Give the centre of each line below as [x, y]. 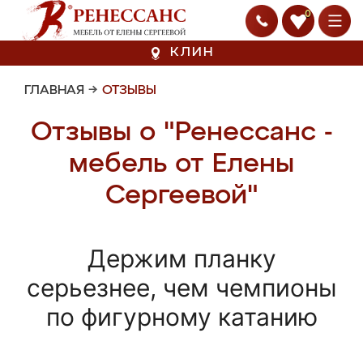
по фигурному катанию [181, 317]
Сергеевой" [181, 196]
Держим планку [181, 258]
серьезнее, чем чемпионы [181, 288]
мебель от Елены [181, 164]
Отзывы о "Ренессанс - [181, 132]
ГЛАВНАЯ [54, 91]
